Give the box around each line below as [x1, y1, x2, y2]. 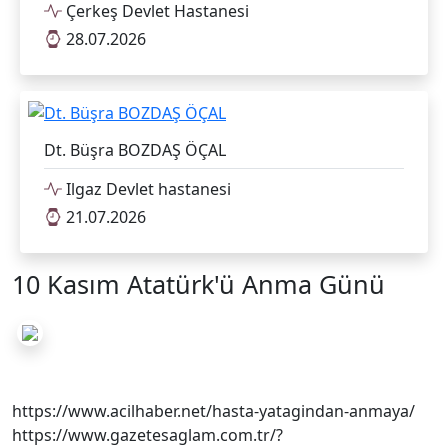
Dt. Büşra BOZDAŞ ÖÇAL [44, 138, 226, 161]
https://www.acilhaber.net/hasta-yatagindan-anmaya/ [12, 399, 415, 422]
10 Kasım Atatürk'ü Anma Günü [12, 266, 385, 301]
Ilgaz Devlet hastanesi [62, 177, 231, 200]
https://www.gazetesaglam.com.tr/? [12, 423, 283, 446]
